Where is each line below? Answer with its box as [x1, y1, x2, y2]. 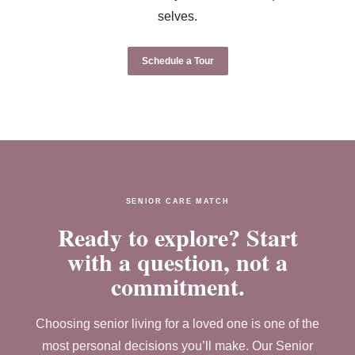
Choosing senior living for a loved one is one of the [36, 317, 319, 330]
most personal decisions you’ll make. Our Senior [42, 339, 313, 353]
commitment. [110, 269, 245, 303]
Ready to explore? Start [57, 219, 298, 254]
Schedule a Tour [141, 55, 214, 67]
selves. [158, 10, 197, 23]
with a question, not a [67, 244, 288, 279]
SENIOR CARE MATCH [125, 197, 230, 205]
